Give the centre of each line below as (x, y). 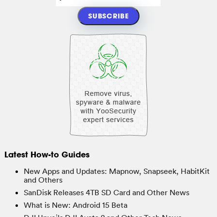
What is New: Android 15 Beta (75, 205)
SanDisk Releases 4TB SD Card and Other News (106, 192)
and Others (43, 179)
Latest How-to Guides (47, 154)
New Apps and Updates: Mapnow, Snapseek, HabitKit (116, 171)
